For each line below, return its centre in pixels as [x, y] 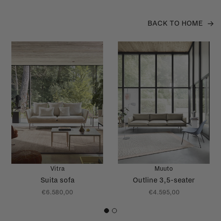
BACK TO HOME [175, 23]
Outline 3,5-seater [164, 180]
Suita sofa [57, 180]
